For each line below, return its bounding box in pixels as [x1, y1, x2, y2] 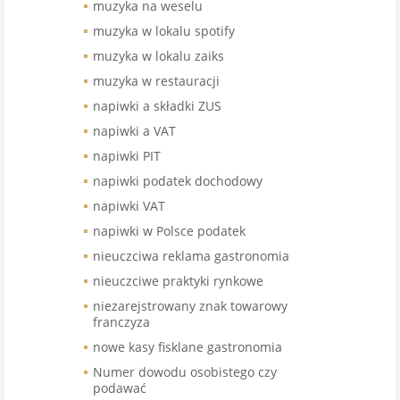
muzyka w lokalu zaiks [93, 47, 224, 64]
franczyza [93, 313, 150, 330]
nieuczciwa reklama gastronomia [93, 247, 289, 264]
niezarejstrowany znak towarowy [93, 297, 287, 314]
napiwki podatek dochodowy [93, 172, 262, 189]
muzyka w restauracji [93, 72, 220, 89]
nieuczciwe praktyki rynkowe [93, 272, 263, 289]
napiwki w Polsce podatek [93, 222, 246, 239]
